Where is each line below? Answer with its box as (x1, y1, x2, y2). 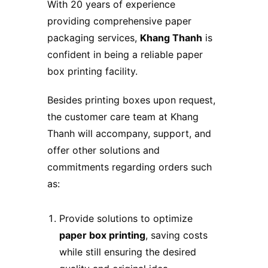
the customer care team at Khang (47, 110, 199, 123)
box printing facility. (47, 65, 138, 77)
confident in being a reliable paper (47, 48, 203, 60)
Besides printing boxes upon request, (47, 93, 215, 106)
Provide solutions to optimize (59, 212, 193, 224)
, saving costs (145, 229, 208, 241)
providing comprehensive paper (47, 14, 191, 27)
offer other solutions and (47, 144, 160, 156)
